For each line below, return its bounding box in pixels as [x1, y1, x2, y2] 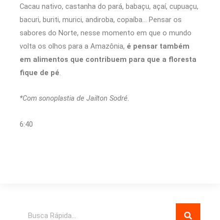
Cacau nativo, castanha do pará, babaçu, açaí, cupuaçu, [20, 1, 198, 11]
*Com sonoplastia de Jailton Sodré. [20, 94, 130, 103]
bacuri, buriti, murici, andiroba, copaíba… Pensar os [20, 15, 182, 24]
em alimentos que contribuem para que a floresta [20, 55, 196, 64]
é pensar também [127, 41, 190, 51]
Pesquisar [19, 204, 52, 214]
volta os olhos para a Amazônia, [20, 41, 127, 51]
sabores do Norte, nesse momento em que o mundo [20, 28, 192, 37]
